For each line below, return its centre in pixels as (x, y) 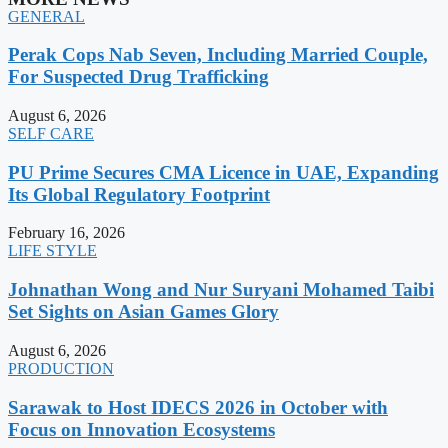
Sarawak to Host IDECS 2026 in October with (198, 407)
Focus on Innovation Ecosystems (141, 429)
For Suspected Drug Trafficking (138, 77)
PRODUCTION (61, 368)
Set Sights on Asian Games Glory (143, 312)
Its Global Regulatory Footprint (139, 194)
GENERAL (46, 16)
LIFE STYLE (52, 251)
